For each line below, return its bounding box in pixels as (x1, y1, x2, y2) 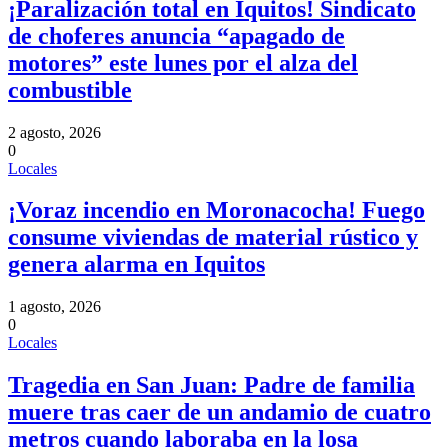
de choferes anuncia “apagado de (8, 22, 345, 49)
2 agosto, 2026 (8, 123, 101, 141)
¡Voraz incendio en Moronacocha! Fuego (8, 197, 425, 224)
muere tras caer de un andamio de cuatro (8, 399, 431, 426)
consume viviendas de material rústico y (8, 224, 418, 251)
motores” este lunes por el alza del (8, 49, 358, 76)
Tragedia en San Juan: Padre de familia (8, 372, 415, 399)
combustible (8, 76, 132, 103)
